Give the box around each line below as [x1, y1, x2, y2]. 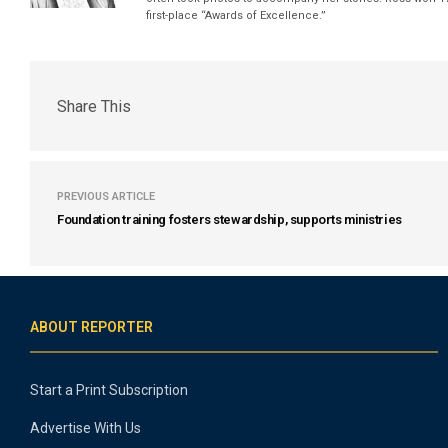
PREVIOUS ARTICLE [57, 190, 155, 203]
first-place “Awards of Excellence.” [146, 9, 327, 22]
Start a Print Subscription [30, 382, 188, 398]
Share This [57, 96, 131, 116]
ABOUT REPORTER [30, 319, 153, 335]
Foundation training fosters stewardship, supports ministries [57, 212, 402, 227]
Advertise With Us [30, 420, 141, 436]
